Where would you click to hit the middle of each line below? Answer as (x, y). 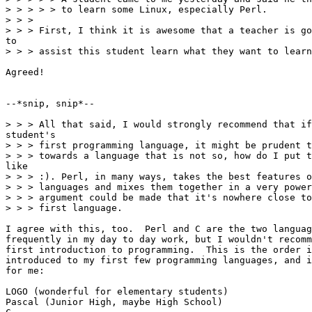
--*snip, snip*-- (50, 103)
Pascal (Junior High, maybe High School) (114, 302)
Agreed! (25, 72)
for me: (25, 270)
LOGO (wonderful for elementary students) (117, 291)
